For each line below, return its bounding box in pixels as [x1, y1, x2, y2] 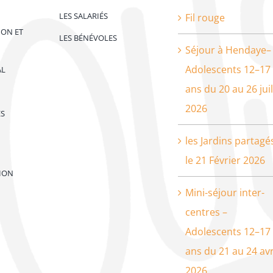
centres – [185, 205, 227, 219]
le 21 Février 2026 [185, 153, 265, 167]
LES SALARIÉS [58, 10, 108, 21]
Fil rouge [185, 10, 225, 24]
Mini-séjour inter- [185, 185, 264, 199]
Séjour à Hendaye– [185, 43, 271, 57]
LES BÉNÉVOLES [58, 32, 117, 43]
